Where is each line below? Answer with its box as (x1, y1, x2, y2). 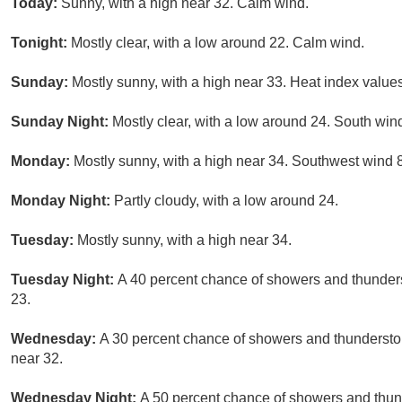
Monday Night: (11, 193, 114, 209)
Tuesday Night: (11, 272, 118, 288)
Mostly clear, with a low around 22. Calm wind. (71, 35, 364, 51)
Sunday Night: (11, 114, 112, 130)
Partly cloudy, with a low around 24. (114, 193, 338, 209)
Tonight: (11, 35, 71, 51)
